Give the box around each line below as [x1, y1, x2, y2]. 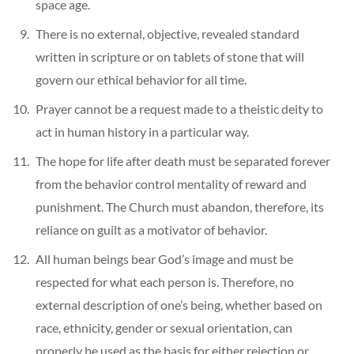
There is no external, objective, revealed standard [36, 25, 299, 41]
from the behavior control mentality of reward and [36, 175, 307, 191]
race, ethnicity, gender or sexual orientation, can [36, 319, 292, 335]
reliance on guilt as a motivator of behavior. [36, 221, 267, 237]
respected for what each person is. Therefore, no [36, 273, 294, 289]
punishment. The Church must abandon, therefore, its [36, 198, 324, 214]
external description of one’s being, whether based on [36, 296, 322, 312]
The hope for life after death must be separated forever [36, 153, 330, 168]
